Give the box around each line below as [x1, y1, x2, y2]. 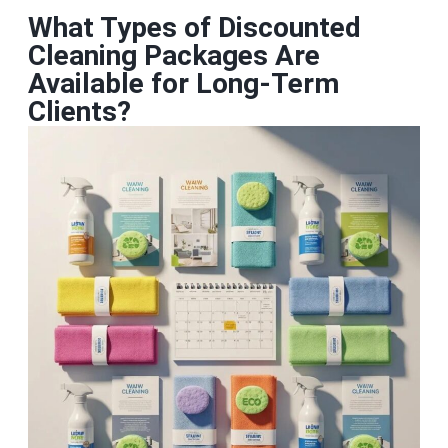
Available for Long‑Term [27, 67, 339, 101]
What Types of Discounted [27, 11, 361, 45]
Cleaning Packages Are [27, 39, 320, 73]
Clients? [27, 95, 131, 129]
